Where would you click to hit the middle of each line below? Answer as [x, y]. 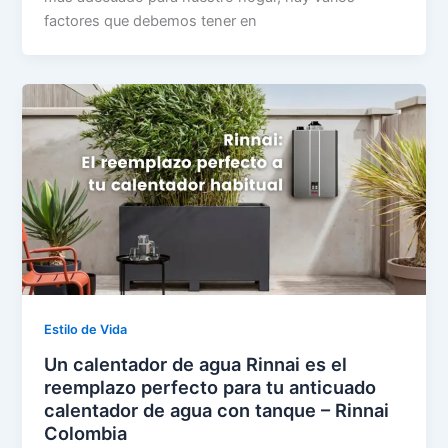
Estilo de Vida [86, 330]
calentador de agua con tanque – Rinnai [217, 409]
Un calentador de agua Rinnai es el [196, 363]
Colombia [86, 432]
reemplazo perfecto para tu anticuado [210, 386]
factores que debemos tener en [151, 21]
